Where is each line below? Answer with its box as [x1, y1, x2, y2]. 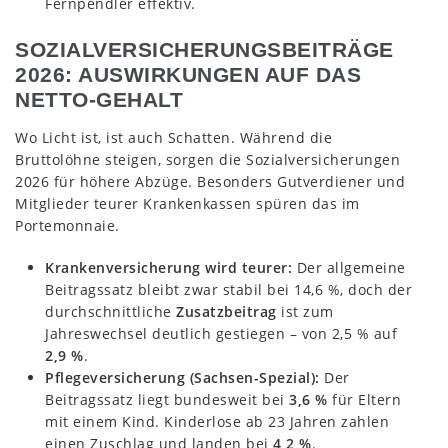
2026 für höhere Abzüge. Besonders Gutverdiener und [15, 171, 405, 191]
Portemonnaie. [15, 215, 120, 235]
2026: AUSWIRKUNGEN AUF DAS [15, 62, 361, 87]
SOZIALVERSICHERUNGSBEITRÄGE [15, 37, 394, 62]
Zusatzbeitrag [176, 301, 277, 321]
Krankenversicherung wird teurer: [45, 257, 292, 277]
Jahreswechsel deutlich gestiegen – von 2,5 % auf [45, 323, 397, 343]
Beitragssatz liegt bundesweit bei [45, 389, 289, 409]
